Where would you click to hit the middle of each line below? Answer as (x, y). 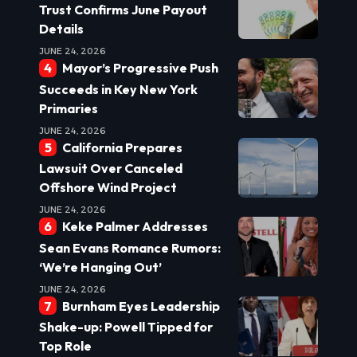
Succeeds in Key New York (118, 89)
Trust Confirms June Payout (123, 10)
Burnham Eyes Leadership (141, 306)
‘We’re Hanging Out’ (100, 267)
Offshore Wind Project (108, 188)
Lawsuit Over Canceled (111, 169)
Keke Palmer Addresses (135, 227)
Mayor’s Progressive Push (140, 68)
